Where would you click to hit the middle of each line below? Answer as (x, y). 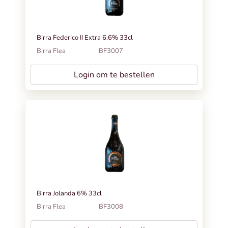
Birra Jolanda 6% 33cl (69, 193)
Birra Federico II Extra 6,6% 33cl (85, 37)
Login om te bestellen (114, 75)
